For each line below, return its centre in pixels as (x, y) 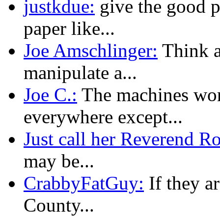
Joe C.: (50, 94)
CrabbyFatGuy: (84, 183)
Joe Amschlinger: (91, 50)
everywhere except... (103, 116)
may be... (59, 161)
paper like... (69, 28)
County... (59, 205)
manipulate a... (80, 72)
